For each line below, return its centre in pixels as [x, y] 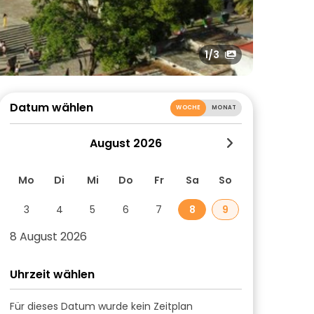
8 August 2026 [48, 237]
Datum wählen [52, 108]
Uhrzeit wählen [52, 274]
